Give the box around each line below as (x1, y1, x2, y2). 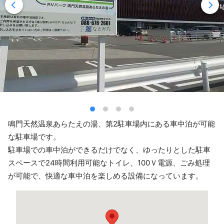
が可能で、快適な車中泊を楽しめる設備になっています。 (8, 171, 203, 180)
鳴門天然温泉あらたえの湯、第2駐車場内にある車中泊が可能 (8, 119, 215, 128)
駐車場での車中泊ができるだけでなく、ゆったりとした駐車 (8, 145, 210, 154)
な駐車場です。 (8, 132, 60, 141)
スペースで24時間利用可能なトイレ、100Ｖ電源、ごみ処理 (8, 158, 210, 167)
